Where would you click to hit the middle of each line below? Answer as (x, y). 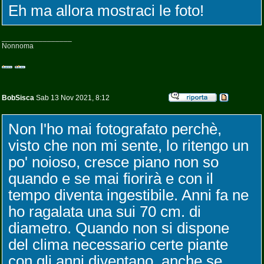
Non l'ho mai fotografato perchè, (115, 129)
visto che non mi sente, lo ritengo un (128, 146)
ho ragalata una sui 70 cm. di (105, 212)
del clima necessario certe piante (118, 245)
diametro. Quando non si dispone (119, 228)
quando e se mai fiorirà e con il (111, 179)
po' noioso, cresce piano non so (113, 162)
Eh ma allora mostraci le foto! (106, 11)
